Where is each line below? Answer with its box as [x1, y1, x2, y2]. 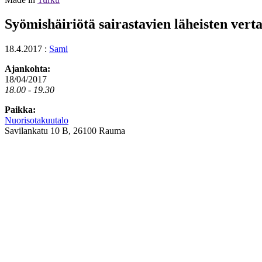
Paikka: [5, 105, 36, 115]
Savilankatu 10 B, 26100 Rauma [5, 126, 125, 136]
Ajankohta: [5, 64, 50, 74]
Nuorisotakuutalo [5, 115, 68, 126]
